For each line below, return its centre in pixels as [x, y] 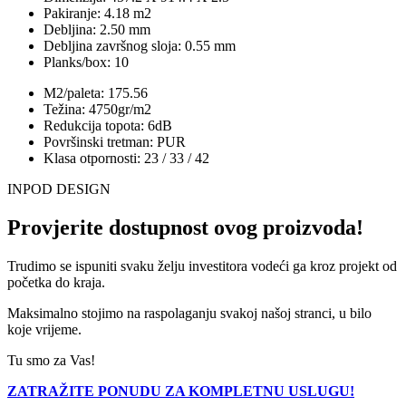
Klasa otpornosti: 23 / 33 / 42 [126, 159]
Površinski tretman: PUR [115, 142]
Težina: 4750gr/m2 [97, 110]
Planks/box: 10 [86, 63]
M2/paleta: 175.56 [96, 93]
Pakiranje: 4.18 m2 [97, 14]
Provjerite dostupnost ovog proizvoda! [185, 228]
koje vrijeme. [44, 330]
